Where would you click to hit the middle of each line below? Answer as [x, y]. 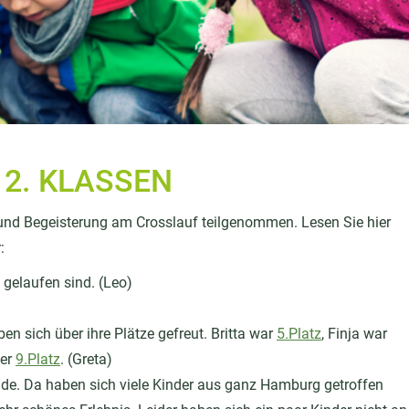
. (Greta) [86, 359]
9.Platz [38, 359]
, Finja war [354, 334]
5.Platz [299, 334]
